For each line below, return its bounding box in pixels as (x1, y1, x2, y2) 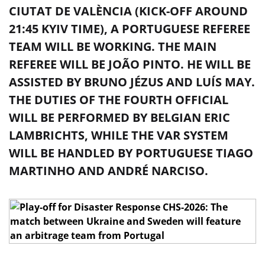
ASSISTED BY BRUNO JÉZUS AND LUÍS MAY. (9, 74, 255, 90)
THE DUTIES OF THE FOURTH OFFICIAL (9, 92, 228, 108)
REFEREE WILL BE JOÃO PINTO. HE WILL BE (9, 56, 251, 72)
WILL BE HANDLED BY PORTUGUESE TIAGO (9, 145, 253, 161)
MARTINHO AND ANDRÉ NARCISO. (9, 163, 208, 179)
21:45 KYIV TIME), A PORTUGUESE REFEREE (9, 21, 250, 37)
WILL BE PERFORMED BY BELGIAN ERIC (9, 109, 230, 125)
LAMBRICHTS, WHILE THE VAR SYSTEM (9, 127, 228, 143)
